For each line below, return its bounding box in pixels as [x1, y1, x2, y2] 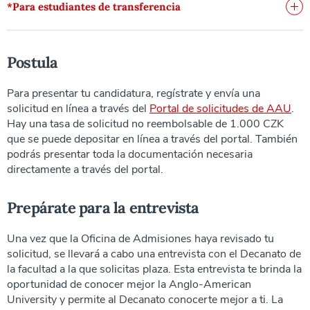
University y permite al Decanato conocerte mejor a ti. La [7, 291, 283, 307]
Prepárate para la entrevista [7, 197, 199, 217]
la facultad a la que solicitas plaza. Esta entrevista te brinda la [7, 261, 302, 277]
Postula [7, 52, 58, 72]
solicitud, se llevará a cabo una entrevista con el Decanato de [7, 246, 301, 262]
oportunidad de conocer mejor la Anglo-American [7, 276, 251, 292]
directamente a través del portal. [7, 161, 163, 177]
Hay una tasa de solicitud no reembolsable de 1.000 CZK [7, 116, 284, 131]
